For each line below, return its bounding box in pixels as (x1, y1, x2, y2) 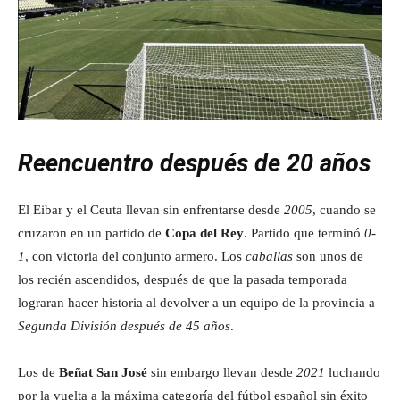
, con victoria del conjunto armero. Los (25, 249, 246, 264)
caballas (246, 249, 296, 264)
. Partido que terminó (244, 226, 364, 241)
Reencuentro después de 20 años (18, 149, 371, 179)
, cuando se (312, 203, 376, 218)
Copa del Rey (165, 226, 244, 241)
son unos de (296, 249, 363, 264)
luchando (329, 365, 380, 380)
